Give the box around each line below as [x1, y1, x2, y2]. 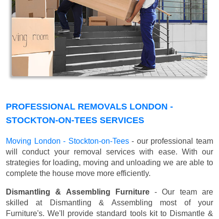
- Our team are [149, 188, 214, 197]
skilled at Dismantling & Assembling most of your [6, 198, 213, 207]
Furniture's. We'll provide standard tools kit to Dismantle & [6, 209, 213, 218]
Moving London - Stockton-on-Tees [6, 137, 129, 146]
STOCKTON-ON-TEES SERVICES [6, 115, 144, 126]
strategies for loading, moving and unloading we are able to [6, 158, 213, 167]
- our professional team [129, 137, 214, 146]
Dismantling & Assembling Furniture [6, 188, 150, 197]
